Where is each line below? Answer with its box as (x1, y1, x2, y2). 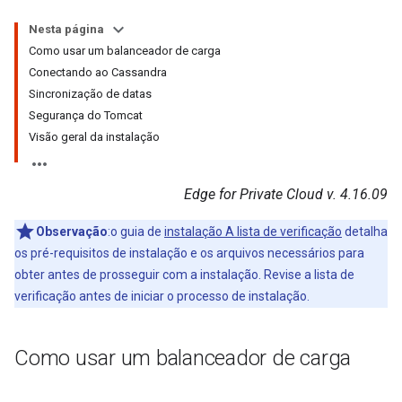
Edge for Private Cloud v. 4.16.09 (184, 186, 388, 203)
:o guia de (108, 224, 164, 239)
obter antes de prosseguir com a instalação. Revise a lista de (14, 267, 354, 282)
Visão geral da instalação (29, 130, 160, 144)
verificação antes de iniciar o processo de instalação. (14, 289, 310, 303)
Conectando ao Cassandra (29, 66, 167, 79)
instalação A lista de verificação (164, 224, 342, 239)
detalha (342, 224, 388, 239)
